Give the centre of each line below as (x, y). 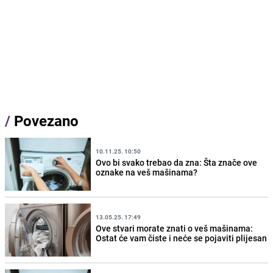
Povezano (44, 121)
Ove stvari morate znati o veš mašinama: (175, 228)
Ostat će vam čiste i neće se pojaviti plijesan (182, 238)
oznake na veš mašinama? (147, 172)
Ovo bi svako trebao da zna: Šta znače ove (177, 162)
